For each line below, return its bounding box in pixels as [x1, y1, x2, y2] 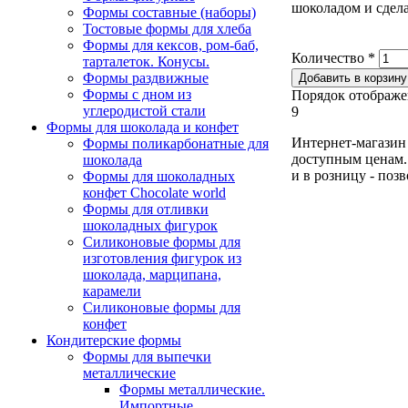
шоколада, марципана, [83, 266, 221, 282]
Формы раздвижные [83, 69, 209, 86]
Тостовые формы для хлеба [83, 20, 251, 36]
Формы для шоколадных [83, 168, 235, 184]
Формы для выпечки [83, 348, 211, 364]
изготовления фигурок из [83, 250, 241, 266]
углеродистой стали [83, 102, 206, 118]
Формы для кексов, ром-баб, [83, 36, 259, 53]
